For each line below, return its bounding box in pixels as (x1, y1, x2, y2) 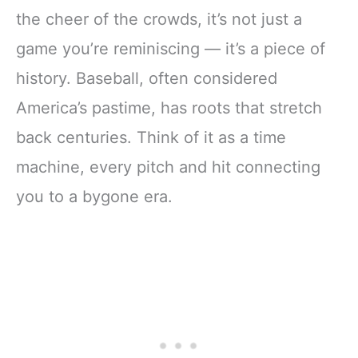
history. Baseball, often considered (16, 68, 277, 88)
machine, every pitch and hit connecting (16, 157, 320, 177)
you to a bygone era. (16, 186, 173, 206)
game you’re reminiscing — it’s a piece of (16, 38, 325, 58)
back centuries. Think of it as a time (16, 127, 286, 147)
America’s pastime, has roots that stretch (16, 97, 322, 117)
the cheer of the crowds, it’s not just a (16, 9, 302, 29)
